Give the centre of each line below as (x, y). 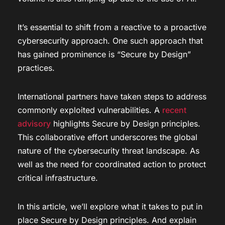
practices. (36, 68)
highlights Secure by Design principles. (126, 123)
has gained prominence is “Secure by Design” (104, 54)
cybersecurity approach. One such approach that (110, 40)
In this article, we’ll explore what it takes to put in (110, 206)
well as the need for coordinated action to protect (112, 164)
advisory (34, 123)
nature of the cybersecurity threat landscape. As (108, 150)
